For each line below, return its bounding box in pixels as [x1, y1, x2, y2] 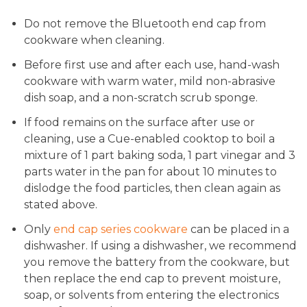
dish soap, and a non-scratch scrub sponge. [24, 91, 260, 105]
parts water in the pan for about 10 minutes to [24, 165, 277, 179]
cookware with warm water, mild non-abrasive [24, 75, 275, 88]
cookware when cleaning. [24, 34, 167, 47]
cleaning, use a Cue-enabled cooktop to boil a [24, 132, 275, 146]
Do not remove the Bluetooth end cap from [24, 17, 266, 31]
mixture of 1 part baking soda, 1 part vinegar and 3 [24, 149, 295, 162]
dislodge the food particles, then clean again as [24, 182, 280, 195]
